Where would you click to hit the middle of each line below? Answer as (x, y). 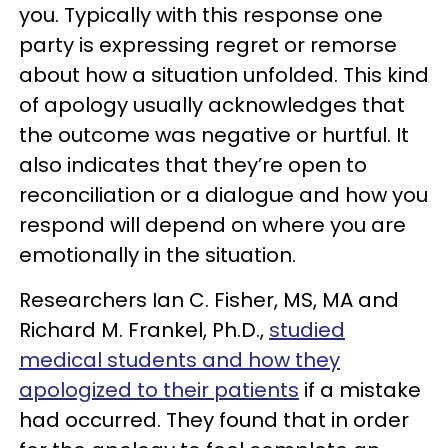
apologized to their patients (159, 389)
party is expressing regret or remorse (208, 44)
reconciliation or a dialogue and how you (223, 194)
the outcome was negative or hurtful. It (214, 134)
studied (307, 329)
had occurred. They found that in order (214, 419)
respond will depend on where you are (212, 224)
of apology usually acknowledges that (212, 104)
